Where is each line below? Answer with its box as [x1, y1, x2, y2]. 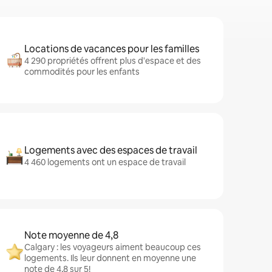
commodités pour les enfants [24, 66, 140, 77]
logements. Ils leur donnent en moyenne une [24, 253, 196, 263]
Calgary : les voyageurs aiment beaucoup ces [24, 242, 201, 253]
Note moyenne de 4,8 [24, 229, 118, 242]
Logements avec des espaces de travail [24, 144, 197, 157]
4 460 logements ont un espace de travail [24, 157, 186, 168]
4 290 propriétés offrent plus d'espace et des [24, 55, 201, 66]
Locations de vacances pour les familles [24, 42, 199, 55]
